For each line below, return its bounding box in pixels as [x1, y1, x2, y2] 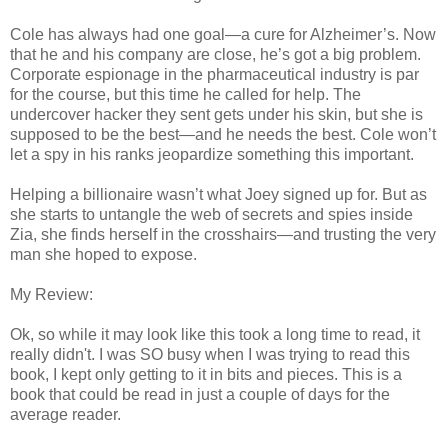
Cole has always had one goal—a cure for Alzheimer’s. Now [10, 25, 436, 43]
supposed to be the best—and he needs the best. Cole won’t [10, 125, 436, 143]
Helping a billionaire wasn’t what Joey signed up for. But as [10, 185, 427, 203]
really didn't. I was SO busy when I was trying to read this [10, 345, 410, 363]
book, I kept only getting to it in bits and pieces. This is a [10, 365, 402, 383]
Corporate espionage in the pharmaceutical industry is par [10, 65, 419, 83]
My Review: [10, 285, 93, 303]
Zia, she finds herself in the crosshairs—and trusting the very [10, 225, 436, 243]
